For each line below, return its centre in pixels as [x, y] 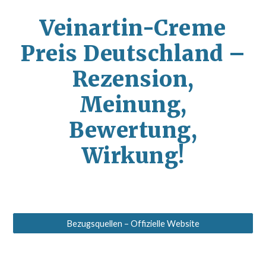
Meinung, [133, 105]
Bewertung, [133, 130]
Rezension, [133, 79]
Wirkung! [133, 156]
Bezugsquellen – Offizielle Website [133, 223]
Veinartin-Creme [133, 28]
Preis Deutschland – [133, 54]
